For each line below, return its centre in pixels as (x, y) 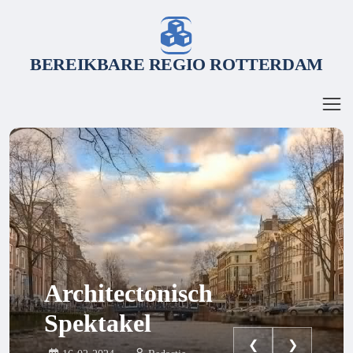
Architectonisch (128, 293)
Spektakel (98, 323)
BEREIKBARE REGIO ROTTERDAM (176, 64)
